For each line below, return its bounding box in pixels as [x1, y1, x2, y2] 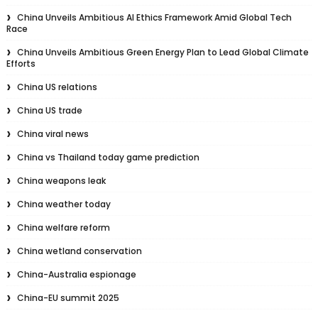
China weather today [16, 198, 111, 211]
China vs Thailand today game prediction [16, 151, 199, 164]
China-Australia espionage [16, 268, 136, 281]
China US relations [16, 81, 97, 94]
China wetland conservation [16, 245, 142, 258]
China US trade [16, 104, 82, 117]
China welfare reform [16, 221, 110, 234]
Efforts [6, 57, 35, 70]
